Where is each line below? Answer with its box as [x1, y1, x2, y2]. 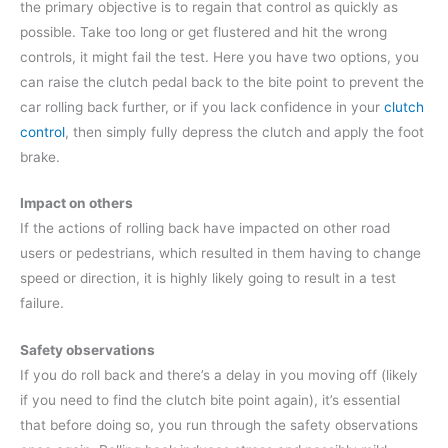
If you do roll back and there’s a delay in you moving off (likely [20, 367, 418, 384]
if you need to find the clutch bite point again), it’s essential [20, 392, 400, 409]
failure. [20, 295, 64, 312]
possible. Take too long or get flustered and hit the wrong [20, 23, 387, 40]
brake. [20, 148, 60, 165]
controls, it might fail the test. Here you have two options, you [20, 48, 419, 65]
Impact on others [20, 195, 133, 212]
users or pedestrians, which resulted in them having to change [20, 245, 421, 262]
